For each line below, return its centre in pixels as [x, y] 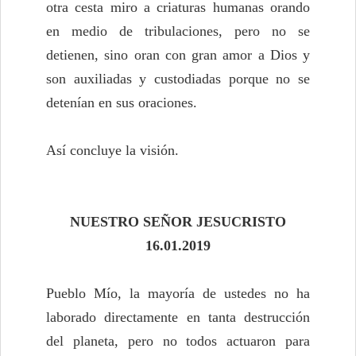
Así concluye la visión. [112, 151]
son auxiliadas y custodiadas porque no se [178, 79]
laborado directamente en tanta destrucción [178, 317]
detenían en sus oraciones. [122, 103]
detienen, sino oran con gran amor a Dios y [178, 55]
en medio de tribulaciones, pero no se [178, 31]
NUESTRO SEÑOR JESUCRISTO [178, 222]
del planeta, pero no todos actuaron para [178, 341]
